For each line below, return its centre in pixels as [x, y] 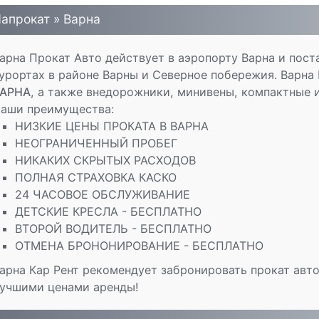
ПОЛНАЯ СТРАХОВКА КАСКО [95, 177]
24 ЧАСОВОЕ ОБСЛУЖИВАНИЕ [102, 194]
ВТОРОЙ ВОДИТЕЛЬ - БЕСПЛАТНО [113, 229]
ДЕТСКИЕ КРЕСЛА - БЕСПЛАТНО [108, 211]
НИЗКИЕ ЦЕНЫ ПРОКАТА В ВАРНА [111, 126]
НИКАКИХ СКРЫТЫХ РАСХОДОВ [105, 160]
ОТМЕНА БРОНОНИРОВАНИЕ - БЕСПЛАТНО [139, 246]
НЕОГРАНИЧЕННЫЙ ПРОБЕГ [96, 143]
